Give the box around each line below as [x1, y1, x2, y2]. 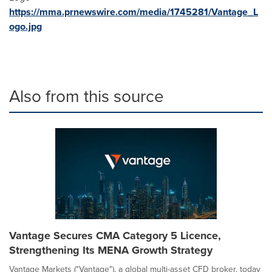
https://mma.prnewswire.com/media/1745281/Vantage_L [9, 4, 258, 19]
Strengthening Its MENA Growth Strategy [9, 242, 212, 258]
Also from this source [9, 83, 164, 109]
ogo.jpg [9, 19, 42, 33]
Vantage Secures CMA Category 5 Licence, [9, 227, 221, 243]
